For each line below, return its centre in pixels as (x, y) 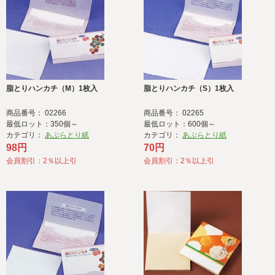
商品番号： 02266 (36, 113)
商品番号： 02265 (174, 113)
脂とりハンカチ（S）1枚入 (189, 89)
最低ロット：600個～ (180, 124)
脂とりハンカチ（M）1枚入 (52, 89)
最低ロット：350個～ (42, 124)
